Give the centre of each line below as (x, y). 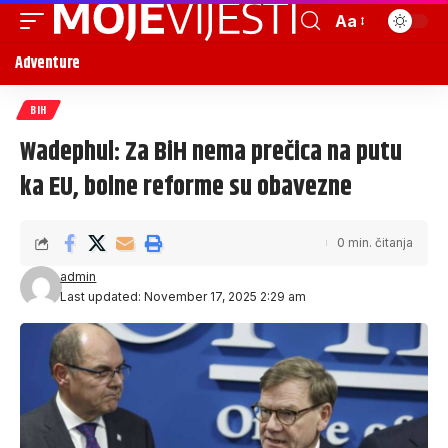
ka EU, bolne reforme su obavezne (186, 187)
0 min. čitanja (375, 242)
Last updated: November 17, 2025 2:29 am (183, 296)
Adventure (48, 63)
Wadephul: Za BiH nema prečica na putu (211, 152)
